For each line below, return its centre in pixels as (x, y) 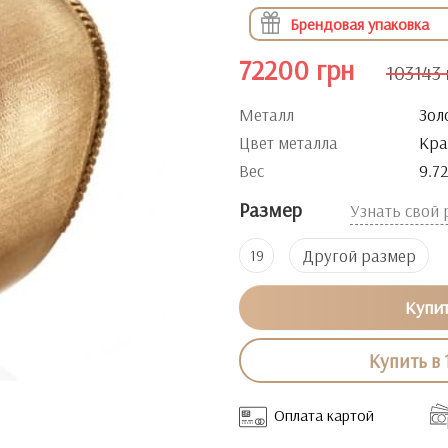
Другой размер (359, 255)
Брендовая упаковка (359, 23)
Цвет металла (288, 142)
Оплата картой (324, 415)
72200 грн (296, 69)
